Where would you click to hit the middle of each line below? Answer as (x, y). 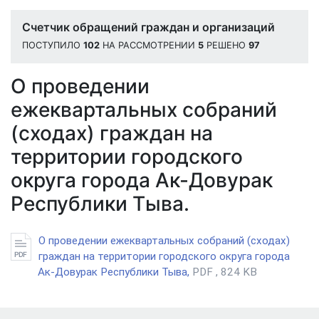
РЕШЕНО (226, 45)
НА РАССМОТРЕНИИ (149, 45)
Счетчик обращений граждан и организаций (148, 27)
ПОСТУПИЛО (53, 45)
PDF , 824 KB (225, 272)
